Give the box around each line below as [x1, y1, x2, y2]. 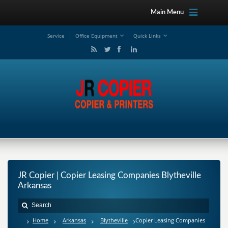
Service [47, 32, 65, 39]
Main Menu [150, 9, 184, 16]
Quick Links [133, 32, 161, 39]
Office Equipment [75, 32, 118, 39]
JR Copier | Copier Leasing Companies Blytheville [18, 171, 201, 180]
